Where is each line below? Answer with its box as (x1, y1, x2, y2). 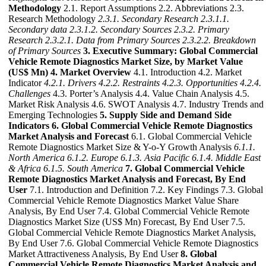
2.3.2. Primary (174, 24, 229, 35)
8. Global (180, 249, 217, 259)
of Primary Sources (8, 46, 81, 56)
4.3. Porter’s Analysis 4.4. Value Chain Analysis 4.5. (50, 88, 249, 99)
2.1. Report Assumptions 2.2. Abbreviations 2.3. (61, 3, 244, 14)
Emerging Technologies (8, 110, 100, 121)
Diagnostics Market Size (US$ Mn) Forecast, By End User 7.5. (8, 217, 245, 227)
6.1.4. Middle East (192, 153, 261, 163)
